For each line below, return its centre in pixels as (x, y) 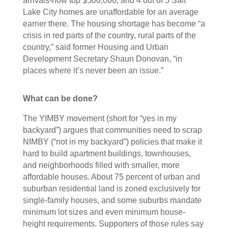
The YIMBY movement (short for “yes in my (99, 118)
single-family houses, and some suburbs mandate (112, 200)
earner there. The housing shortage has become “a (114, 24)
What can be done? (60, 98)
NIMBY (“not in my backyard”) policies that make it (112, 142)
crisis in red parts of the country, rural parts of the (109, 35)
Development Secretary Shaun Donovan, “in (102, 59)
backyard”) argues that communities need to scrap (112, 130)
